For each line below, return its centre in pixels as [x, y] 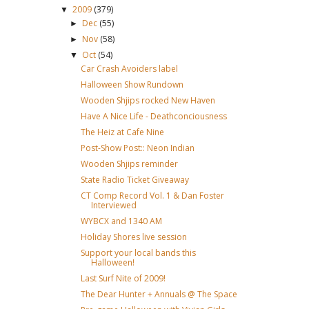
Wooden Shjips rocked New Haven [148, 100]
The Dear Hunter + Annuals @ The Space [159, 294]
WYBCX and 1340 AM [121, 221]
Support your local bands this [138, 253]
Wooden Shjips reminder [129, 164]
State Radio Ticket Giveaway [134, 180]
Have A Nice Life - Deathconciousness [153, 116]
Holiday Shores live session [133, 237]
